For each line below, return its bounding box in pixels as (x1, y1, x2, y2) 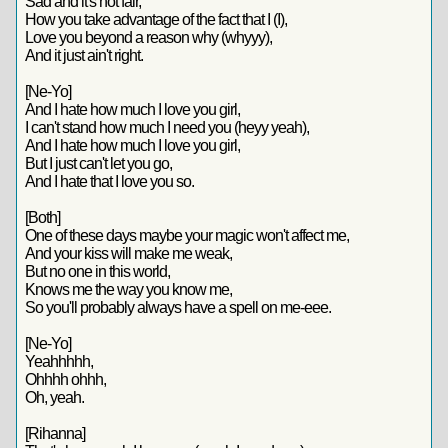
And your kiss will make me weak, (25, 245, 232, 262)
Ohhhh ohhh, (25, 371, 106, 388)
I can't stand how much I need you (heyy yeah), (25, 119, 309, 136)
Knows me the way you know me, (25, 281, 232, 298)
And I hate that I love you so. (25, 173, 194, 190)
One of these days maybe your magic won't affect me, (25, 227, 349, 244)
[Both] (25, 209, 60, 226)
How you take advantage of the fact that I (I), (25, 11, 287, 28)
